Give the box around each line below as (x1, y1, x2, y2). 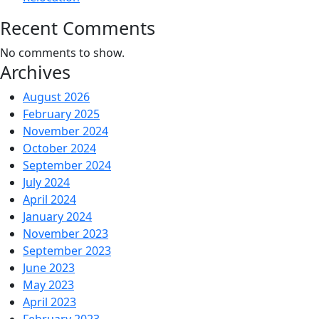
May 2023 (23, 276, 74, 293)
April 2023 (23, 293, 76, 310)
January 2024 (23, 208, 92, 224)
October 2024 (23, 140, 96, 156)
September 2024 (23, 157, 111, 173)
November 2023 (23, 225, 108, 241)
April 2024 (23, 191, 76, 207)
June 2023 (23, 259, 75, 276)
